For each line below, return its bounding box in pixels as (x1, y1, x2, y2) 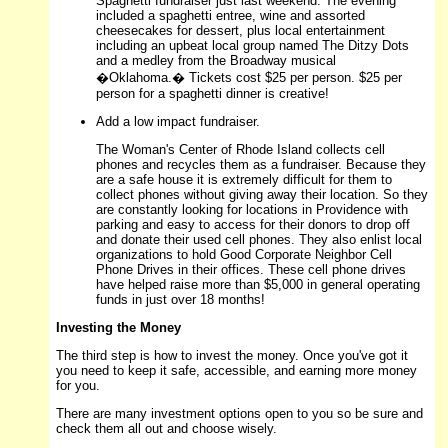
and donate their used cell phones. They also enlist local (95, 232, 422, 248)
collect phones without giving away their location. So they (95, 187, 428, 203)
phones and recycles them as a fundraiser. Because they (95, 157, 426, 173)
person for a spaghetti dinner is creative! (95, 86, 329, 102)
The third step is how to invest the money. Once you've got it (55, 348, 408, 364)
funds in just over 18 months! (95, 292, 265, 308)
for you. (55, 378, 100, 394)
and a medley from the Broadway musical (95, 53, 336, 69)
